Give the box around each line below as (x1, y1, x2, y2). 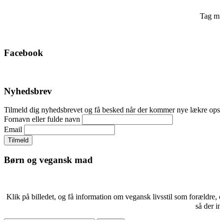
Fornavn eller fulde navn (4, 115, 80, 124)
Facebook (4, 48, 43, 58)
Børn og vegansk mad (4, 154, 93, 165)
